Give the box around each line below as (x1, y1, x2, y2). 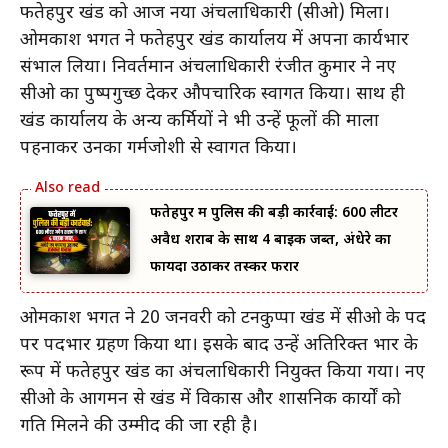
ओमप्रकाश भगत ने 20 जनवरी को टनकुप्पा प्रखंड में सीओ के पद (20, 306, 426, 330)
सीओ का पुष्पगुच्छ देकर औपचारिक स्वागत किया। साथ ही (20, 83, 405, 107)
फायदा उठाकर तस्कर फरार (150, 258, 299, 278)
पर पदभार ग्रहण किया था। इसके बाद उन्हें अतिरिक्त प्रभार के (20, 333, 418, 357)
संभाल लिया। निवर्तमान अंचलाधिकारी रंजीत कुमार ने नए (20, 56, 396, 80)
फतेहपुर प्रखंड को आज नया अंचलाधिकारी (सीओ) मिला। (20, 2, 390, 26)
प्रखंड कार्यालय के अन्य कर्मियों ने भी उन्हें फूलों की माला (20, 110, 379, 134)
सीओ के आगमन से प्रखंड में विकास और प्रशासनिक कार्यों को (20, 387, 401, 411)
